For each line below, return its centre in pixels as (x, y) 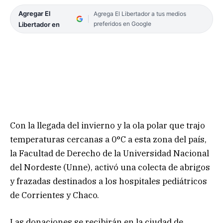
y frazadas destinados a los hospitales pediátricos (109, 181)
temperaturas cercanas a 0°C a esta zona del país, (108, 140)
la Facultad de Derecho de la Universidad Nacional (110, 154)
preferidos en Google (122, 23)
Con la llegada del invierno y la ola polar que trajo (108, 126)
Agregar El (34, 13)
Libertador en (39, 24)
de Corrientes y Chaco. (55, 195)
